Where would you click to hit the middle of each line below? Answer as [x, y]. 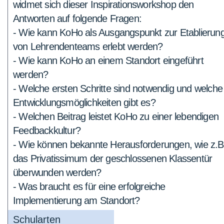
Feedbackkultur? [47, 130]
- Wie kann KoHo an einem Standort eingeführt [108, 60]
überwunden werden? [57, 172]
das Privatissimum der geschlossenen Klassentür [113, 158]
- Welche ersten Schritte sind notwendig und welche [118, 88]
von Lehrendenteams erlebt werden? [88, 46]
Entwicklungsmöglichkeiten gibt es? [84, 102]
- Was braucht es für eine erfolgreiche [89, 186]
